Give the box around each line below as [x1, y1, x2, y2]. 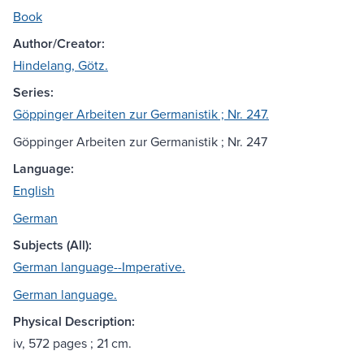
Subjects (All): [13, 236, 92, 255]
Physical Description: [13, 312, 135, 331]
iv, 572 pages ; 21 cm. [13, 334, 132, 353]
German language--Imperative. [13, 258, 185, 276]
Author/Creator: [13, 34, 105, 54]
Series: [13, 83, 54, 102]
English [13, 181, 54, 200]
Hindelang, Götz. [13, 56, 108, 75]
